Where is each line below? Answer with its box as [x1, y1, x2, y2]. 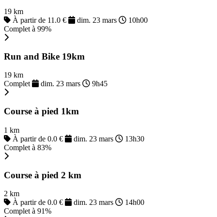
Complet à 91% [4, 207, 51, 216]
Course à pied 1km [4, 106, 79, 117]
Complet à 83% [4, 143, 51, 152]
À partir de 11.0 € [11, 15, 68, 24]
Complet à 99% [4, 24, 51, 33]
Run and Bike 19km [4, 51, 85, 62]
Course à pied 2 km [4, 170, 81, 180]
